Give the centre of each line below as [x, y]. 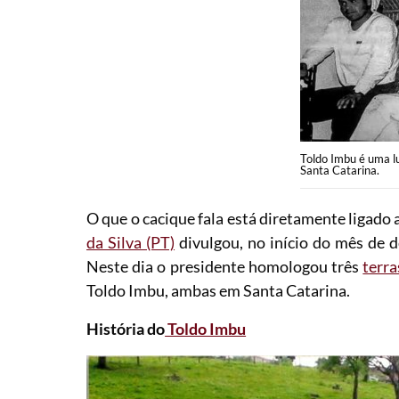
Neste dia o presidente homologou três [225, 266]
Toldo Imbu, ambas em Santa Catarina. [219, 290]
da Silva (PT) [131, 242]
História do [126, 329]
